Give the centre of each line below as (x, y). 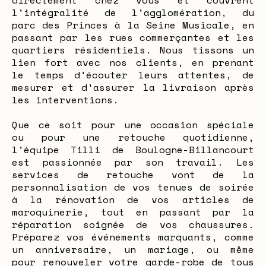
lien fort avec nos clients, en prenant (133, 62)
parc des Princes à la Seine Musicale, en (133, 25)
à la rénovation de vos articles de (133, 199)
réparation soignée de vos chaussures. (133, 224)
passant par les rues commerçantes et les (133, 37)
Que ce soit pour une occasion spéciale (133, 125)
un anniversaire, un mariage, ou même (133, 249)
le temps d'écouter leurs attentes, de (133, 75)
